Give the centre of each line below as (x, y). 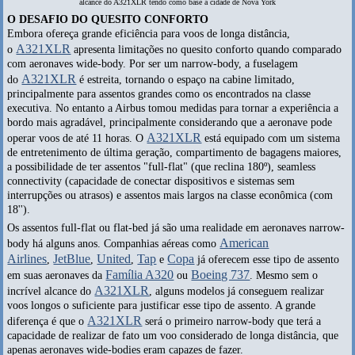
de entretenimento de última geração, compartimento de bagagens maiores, (175, 153)
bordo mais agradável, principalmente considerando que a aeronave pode (170, 123)
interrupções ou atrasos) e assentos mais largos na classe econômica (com (170, 196)
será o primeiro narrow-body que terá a (232, 322)
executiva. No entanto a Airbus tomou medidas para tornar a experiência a (173, 109)
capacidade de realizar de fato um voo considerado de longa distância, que (173, 336)
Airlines (27, 259)
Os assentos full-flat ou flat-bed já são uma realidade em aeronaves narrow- (176, 228)
